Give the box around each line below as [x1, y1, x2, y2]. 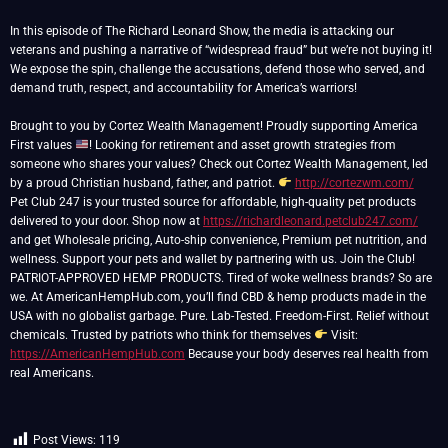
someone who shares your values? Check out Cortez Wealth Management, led [10, 157, 428, 171]
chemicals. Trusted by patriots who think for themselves [10, 328, 314, 342]
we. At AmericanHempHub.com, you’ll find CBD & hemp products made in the [10, 290, 426, 304]
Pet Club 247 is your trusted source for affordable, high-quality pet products [10, 195, 416, 209]
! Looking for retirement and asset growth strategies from [88, 138, 396, 152]
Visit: [327, 328, 358, 342]
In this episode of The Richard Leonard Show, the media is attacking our [10, 24, 394, 38]
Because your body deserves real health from [185, 347, 429, 361]
